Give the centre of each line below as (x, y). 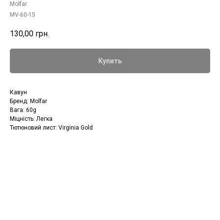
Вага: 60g (23, 110)
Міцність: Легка (31, 119)
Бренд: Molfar (28, 101)
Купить (110, 61)
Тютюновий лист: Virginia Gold (51, 128)
